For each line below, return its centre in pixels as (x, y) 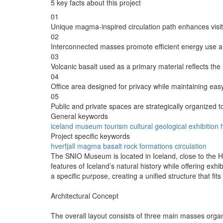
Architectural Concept (85, 195)
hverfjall (63, 146)
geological (171, 126)
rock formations (148, 146)
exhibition (204, 126)
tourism (116, 126)
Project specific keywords (90, 136)
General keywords (79, 116)
